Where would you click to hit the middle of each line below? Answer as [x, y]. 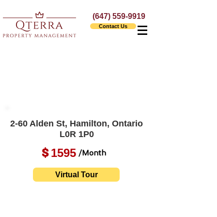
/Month [92, 154]
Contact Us [113, 26]
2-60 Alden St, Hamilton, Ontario [77, 124]
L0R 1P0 [77, 134]
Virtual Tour [76, 175]
